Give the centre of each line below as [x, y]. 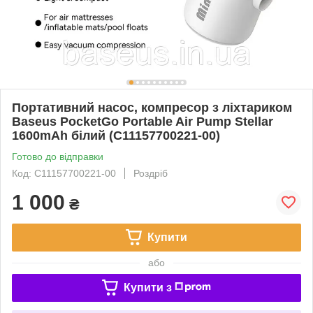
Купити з [147, 287]
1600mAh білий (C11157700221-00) [116, 135]
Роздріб [151, 173]
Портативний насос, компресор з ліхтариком [152, 107]
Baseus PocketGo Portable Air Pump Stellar [143, 121]
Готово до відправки [58, 156]
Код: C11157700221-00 [64, 173]
